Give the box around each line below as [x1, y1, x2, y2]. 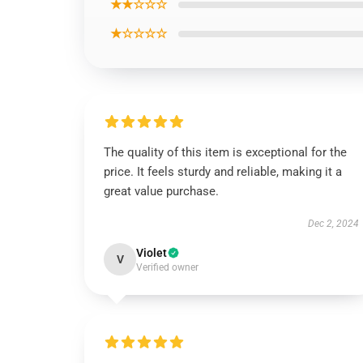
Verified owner [136, 262, 199, 273]
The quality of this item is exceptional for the [104, 145, 347, 160]
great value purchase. [104, 184, 219, 199]
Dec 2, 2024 [307, 218, 359, 229]
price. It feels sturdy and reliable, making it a [104, 164, 342, 179]
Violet [136, 246, 167, 259]
